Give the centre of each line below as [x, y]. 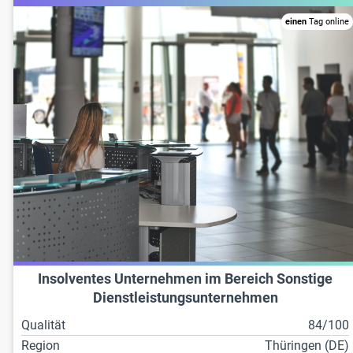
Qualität [43, 325]
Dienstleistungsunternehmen [185, 298]
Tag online [328, 21]
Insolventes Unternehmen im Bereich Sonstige [186, 279]
